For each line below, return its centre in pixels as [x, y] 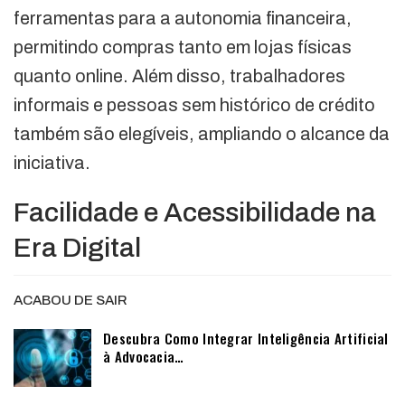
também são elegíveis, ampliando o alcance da [202, 133]
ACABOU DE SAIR [71, 300]
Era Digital [77, 247]
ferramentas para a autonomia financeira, [183, 18]
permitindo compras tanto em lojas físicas [183, 47]
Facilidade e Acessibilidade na [195, 212]
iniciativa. [52, 162]
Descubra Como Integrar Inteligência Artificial [246, 338]
